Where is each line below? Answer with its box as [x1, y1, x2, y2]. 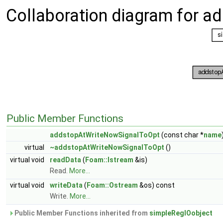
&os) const [138, 181, 175, 189]
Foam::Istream [85, 156, 133, 164]
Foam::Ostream [87, 181, 138, 189]
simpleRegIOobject [149, 209, 213, 217]
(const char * [160, 131, 204, 139]
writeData [50, 181, 83, 189]
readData [50, 156, 81, 164]
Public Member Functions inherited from [13, 209, 149, 217]
